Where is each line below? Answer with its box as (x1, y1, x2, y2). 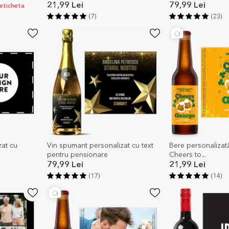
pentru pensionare (47, 151, 108, 159)
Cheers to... (169, 151, 206, 159)
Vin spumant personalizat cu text (47, 142, 153, 150)
